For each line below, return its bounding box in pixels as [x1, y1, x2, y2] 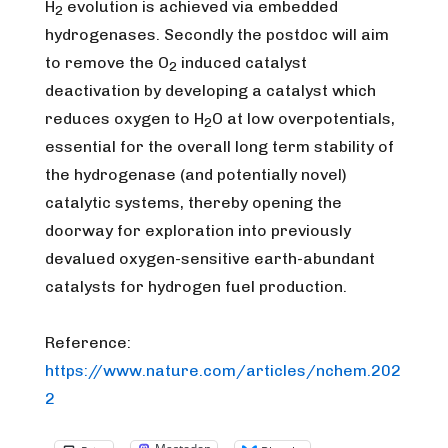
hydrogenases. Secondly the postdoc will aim [45, 25, 389, 44]
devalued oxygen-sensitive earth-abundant [45, 249, 375, 268]
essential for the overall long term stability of [45, 137, 394, 156]
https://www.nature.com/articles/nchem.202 [45, 361, 401, 380]
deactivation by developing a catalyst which [45, 81, 376, 100]
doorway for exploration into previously [45, 221, 351, 240]
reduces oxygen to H [45, 109, 204, 128]
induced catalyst [177, 53, 307, 72]
